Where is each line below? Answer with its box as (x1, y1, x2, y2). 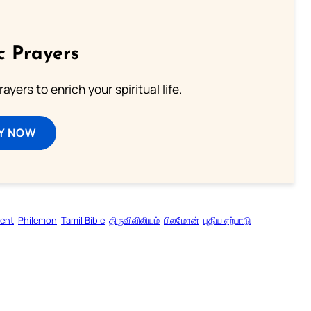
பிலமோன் (164, 214, 199, 227)
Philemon (18, 214, 57, 227)
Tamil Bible (61, 214, 105, 227)
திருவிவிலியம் (109, 214, 160, 227)
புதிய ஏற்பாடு (203, 214, 251, 227)
